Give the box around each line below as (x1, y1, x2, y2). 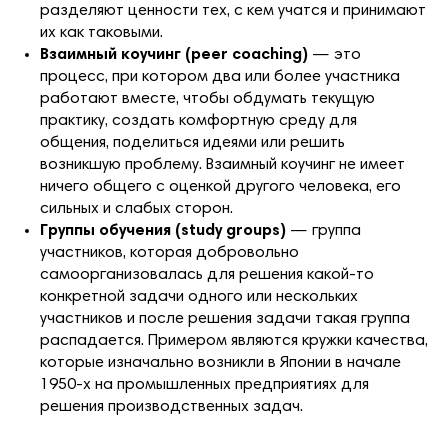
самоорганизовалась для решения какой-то (40, 267, 374, 284)
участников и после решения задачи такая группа (40, 311, 410, 328)
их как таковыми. (40, 25, 163, 42)
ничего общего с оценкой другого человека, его (40, 179, 401, 196)
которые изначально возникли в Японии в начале (40, 355, 401, 372)
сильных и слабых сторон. (40, 201, 233, 218)
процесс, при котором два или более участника (40, 69, 400, 86)
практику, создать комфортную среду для (40, 113, 357, 130)
